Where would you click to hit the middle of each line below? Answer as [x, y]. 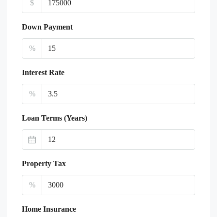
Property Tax [44, 163]
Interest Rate [43, 72]
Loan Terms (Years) [54, 118]
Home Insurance [49, 209]
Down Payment [47, 27]
